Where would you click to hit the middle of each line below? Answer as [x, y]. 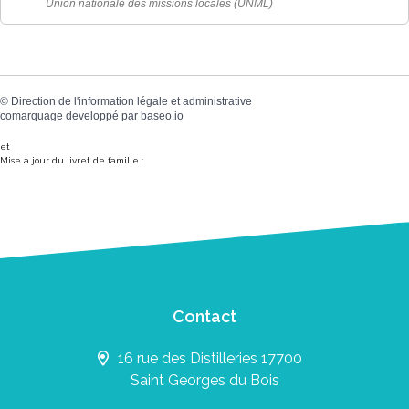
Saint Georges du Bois [204, 380]
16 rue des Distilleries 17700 [210, 358]
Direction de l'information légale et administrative [131, 102]
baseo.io [162, 116]
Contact [204, 316]
